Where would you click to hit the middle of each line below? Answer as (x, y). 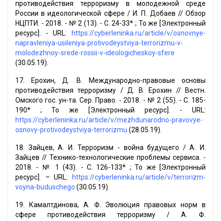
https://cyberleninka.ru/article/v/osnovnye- (139, 33)
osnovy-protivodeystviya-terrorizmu (71, 130)
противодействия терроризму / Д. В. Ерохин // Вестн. (110, 91)
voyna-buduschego (45, 187)
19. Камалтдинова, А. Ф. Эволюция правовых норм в (110, 205)
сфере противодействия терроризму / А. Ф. (110, 215)
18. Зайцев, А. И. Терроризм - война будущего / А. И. (110, 148)
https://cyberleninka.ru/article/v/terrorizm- (139, 177)
